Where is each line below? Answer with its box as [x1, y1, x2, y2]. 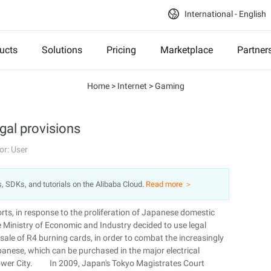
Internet [117, 81, 147, 91]
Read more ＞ [146, 180, 192, 189]
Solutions [42, 44, 82, 56]
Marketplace [160, 44, 213, 56]
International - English [183, 9, 266, 19]
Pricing [106, 44, 136, 56]
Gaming [154, 81, 184, 91]
